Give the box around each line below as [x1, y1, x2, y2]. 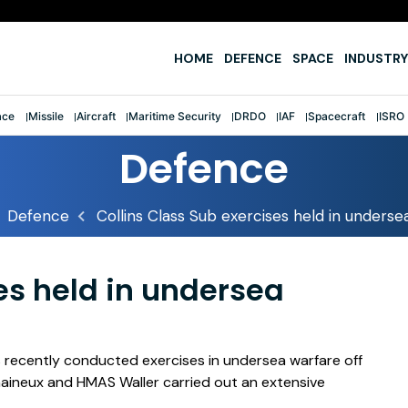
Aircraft [76, 108, 116, 123]
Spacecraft [308, 108, 366, 123]
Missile [27, 108, 64, 123]
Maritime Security [127, 108, 221, 123]
